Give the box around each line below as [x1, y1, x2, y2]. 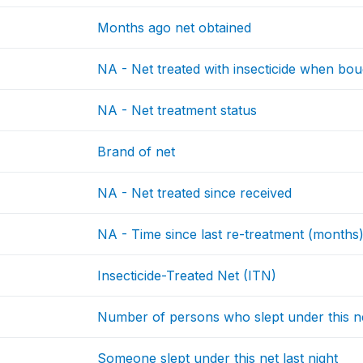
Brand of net [97, 143, 176, 160]
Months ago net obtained [97, 19, 252, 36]
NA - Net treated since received [97, 185, 293, 202]
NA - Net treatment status [97, 102, 258, 119]
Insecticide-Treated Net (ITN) [97, 267, 277, 284]
